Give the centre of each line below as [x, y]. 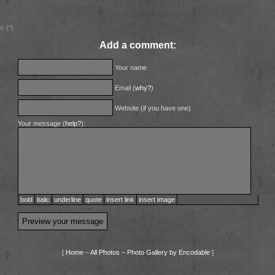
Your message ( [41, 123]
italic [43, 199]
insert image [157, 199]
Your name [130, 67]
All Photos [105, 252]
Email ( [124, 87]
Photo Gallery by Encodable [168, 252]
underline [68, 199]
